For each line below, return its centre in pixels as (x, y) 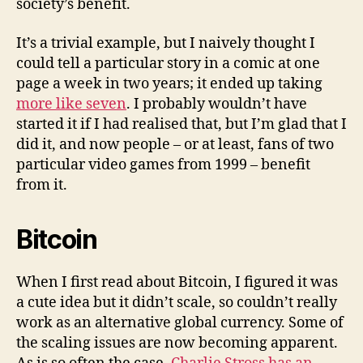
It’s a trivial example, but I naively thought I (166, 43)
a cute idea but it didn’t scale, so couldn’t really (177, 302)
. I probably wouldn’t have (217, 104)
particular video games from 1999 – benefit (163, 164)
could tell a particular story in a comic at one (168, 63)
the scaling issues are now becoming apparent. (177, 343)
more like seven (71, 104)
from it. (42, 185)
